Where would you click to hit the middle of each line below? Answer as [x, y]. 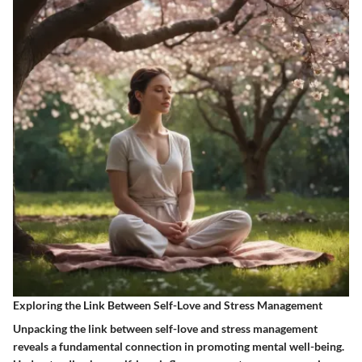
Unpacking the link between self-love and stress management [165, 329]
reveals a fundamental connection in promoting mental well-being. [179, 347]
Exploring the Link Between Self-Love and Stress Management [168, 305]
